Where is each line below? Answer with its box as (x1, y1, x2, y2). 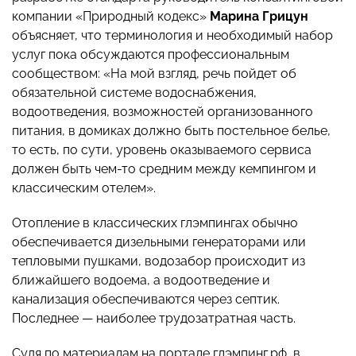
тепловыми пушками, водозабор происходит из (12, 253, 305, 269)
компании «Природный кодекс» (12, 9, 210, 25)
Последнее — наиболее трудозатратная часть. (12, 311, 296, 327)
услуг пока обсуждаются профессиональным (12, 47, 289, 63)
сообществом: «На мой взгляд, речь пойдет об (12, 66, 296, 82)
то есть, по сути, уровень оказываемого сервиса (12, 142, 311, 158)
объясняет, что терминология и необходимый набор (12, 28, 333, 44)
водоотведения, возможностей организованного (12, 104, 313, 120)
